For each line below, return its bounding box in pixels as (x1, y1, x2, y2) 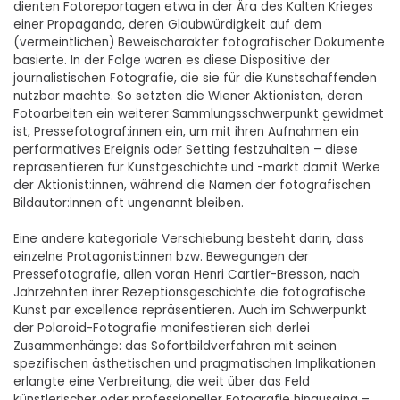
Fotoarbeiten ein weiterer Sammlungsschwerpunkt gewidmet (13, 105, 384, 123)
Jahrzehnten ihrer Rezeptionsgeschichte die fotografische (13, 284, 366, 302)
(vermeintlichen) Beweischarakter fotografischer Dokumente (13, 34, 385, 52)
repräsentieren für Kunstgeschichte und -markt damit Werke (13, 159, 380, 177)
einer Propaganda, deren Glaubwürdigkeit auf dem (13, 16, 321, 34)
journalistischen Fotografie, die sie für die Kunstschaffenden (13, 70, 377, 87)
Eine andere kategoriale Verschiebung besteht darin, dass (13, 230, 364, 248)
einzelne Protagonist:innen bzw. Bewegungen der (13, 248, 309, 266)
